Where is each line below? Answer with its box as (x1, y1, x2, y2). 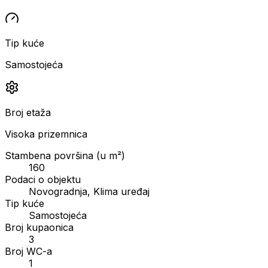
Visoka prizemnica (5, 127, 87, 140)
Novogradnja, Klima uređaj (29, 185, 150, 197)
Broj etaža (5, 106, 51, 118)
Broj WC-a (5, 245, 52, 257)
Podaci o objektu (5, 173, 81, 185)
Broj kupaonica (5, 221, 74, 233)
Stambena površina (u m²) (5, 149, 125, 162)
